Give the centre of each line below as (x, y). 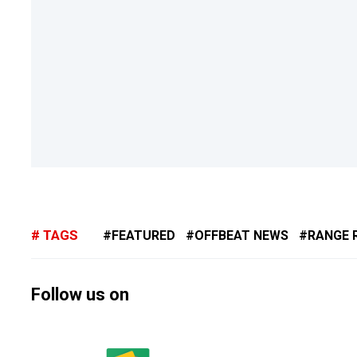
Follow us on (80, 295)
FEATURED (143, 236)
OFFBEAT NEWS (241, 236)
